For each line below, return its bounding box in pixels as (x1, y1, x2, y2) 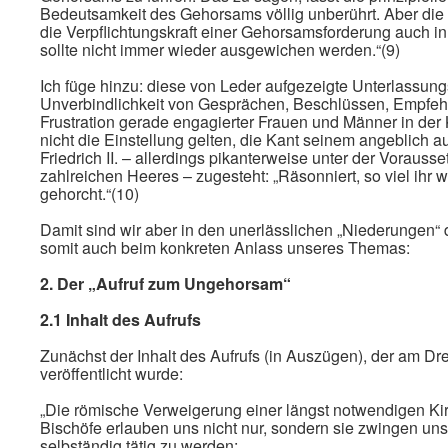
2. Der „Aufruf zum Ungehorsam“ (40, 272, 291, 295)
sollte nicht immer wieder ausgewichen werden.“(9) (40, 38, 400, 61)
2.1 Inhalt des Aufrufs (40, 308, 201, 331)
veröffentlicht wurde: (40, 362, 183, 385)
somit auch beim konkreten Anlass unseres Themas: (40, 236, 410, 259)
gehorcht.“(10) (40, 182, 139, 205)
